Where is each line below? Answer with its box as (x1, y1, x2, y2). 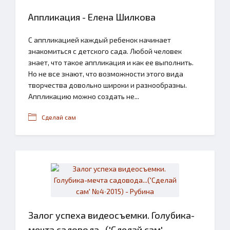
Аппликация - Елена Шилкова (28, 11, 156, 23)
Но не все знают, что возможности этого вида (28, 69, 183, 78)
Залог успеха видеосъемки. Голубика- (28, 209, 195, 221)
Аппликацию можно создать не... (28, 92, 139, 101)
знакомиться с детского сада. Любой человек (28, 47, 182, 55)
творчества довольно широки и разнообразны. (28, 81, 187, 89)
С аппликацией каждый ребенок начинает (28, 35, 171, 44)
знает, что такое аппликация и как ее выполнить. (28, 58, 194, 67)
